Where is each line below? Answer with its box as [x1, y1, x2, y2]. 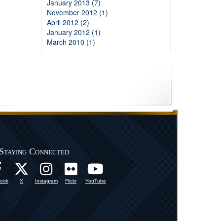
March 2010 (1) [46, 37, 95, 47]
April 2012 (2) [46, 17, 89, 27]
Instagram [35, 178, 58, 184]
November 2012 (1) [46, 7, 108, 17]
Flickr [65, 178, 76, 184]
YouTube [85, 178, 106, 184]
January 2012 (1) [46, 27, 101, 37]
